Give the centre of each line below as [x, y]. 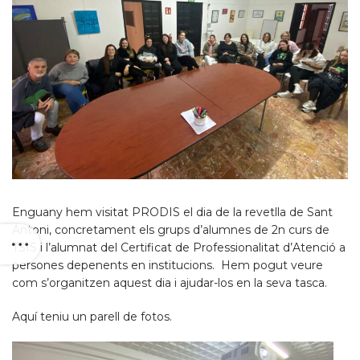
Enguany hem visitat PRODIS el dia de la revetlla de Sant [172, 212]
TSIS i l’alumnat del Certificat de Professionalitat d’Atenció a [179, 247]
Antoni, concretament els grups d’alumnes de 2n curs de [171, 229]
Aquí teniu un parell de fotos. [92, 316]
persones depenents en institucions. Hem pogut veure [168, 265]
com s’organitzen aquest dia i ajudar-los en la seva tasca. [170, 282]
